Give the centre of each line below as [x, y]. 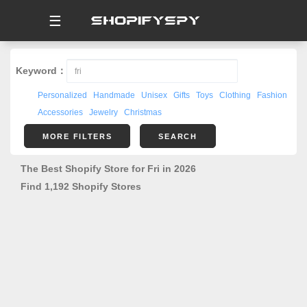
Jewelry [103, 112]
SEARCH [178, 136]
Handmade [114, 95]
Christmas [143, 112]
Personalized [62, 95]
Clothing [235, 95]
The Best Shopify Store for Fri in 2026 [108, 169]
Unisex [154, 95]
